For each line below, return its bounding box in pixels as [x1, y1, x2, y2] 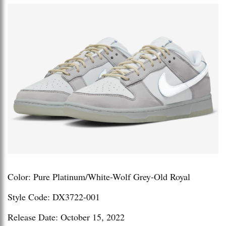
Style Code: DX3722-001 [8, 191, 100, 203]
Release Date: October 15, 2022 [8, 211, 125, 223]
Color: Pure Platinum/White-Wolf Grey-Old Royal [8, 171, 190, 183]
